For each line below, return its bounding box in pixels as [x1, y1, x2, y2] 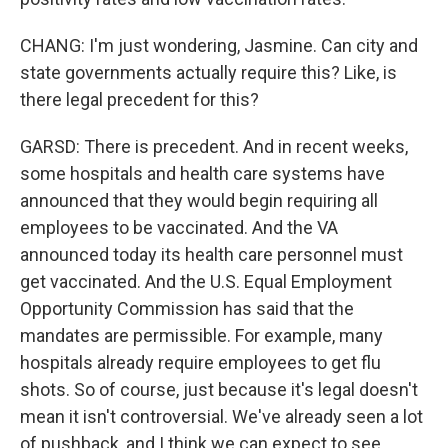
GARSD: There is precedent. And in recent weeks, [20, 136, 408, 157]
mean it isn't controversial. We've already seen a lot [20, 406, 423, 427]
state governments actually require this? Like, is [20, 62, 397, 83]
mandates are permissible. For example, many [20, 325, 383, 346]
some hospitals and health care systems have [20, 163, 385, 184]
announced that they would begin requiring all [20, 190, 378, 211]
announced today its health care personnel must [20, 244, 403, 265]
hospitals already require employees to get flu [20, 352, 381, 373]
